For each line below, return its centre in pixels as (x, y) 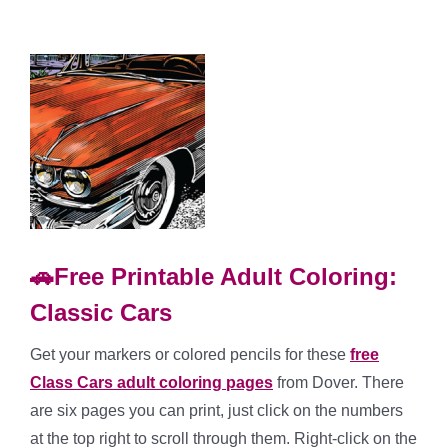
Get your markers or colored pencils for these (190, 355)
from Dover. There (338, 383)
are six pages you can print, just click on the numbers (216, 411)
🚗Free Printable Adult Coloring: (213, 277)
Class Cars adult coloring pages (151, 383)
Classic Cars (101, 313)
